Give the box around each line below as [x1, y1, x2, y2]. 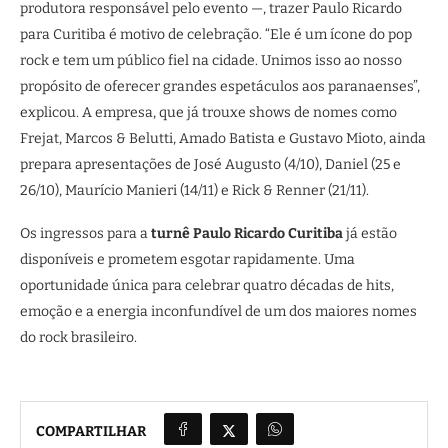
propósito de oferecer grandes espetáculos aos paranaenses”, [20, 78, 420, 95]
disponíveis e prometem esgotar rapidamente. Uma [20, 251, 355, 268]
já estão [343, 225, 397, 242]
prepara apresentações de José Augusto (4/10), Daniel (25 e [20, 156, 401, 173]
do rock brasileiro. [20, 329, 137, 346]
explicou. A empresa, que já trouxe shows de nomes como [20, 104, 397, 121]
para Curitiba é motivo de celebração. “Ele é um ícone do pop [20, 26, 412, 43]
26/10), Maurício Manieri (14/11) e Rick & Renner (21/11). [20, 182, 369, 199]
